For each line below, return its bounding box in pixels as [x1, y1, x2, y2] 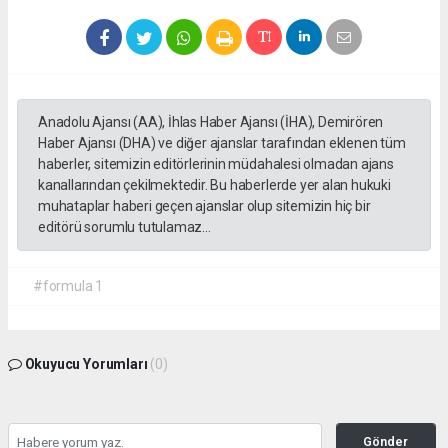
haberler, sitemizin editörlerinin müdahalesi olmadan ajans [38, 155, 394, 172]
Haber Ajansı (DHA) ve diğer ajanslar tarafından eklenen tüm [38, 134, 406, 151]
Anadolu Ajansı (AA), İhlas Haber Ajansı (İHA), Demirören [38, 113, 384, 130]
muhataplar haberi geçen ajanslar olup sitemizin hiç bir [38, 197, 371, 214]
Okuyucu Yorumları [21, 355, 151, 372]
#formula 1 [33, 277, 104, 294]
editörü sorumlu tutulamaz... [38, 218, 211, 235]
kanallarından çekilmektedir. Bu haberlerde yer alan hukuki [38, 176, 391, 193]
